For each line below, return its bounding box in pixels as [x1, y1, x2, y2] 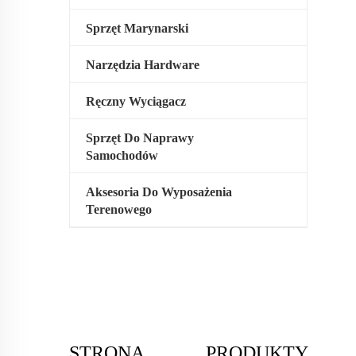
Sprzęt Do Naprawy [86, 131, 194, 145]
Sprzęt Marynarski [86, 21, 188, 35]
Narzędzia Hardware [86, 58, 199, 72]
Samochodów [86, 149, 158, 162]
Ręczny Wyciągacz [86, 95, 186, 108]
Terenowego [86, 203, 152, 216]
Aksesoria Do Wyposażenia [86, 185, 232, 199]
